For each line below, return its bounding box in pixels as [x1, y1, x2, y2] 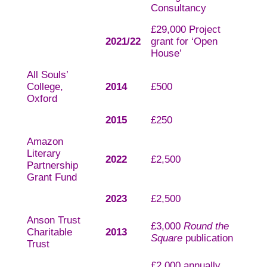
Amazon [26, 136, 63, 148]
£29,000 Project [150, 24, 221, 36]
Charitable [26, 226, 72, 238]
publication [182, 232, 233, 244]
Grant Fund [26, 172, 77, 184]
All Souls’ [26, 69, 68, 81]
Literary [26, 148, 61, 160]
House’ [150, 48, 182, 60]
